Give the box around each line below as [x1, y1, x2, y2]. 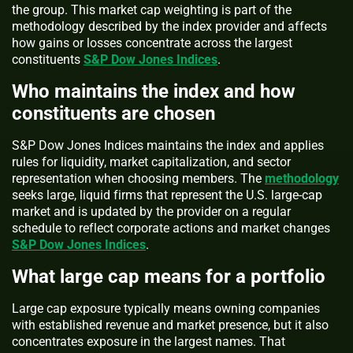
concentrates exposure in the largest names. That [12, 334, 285, 350]
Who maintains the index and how [12, 80, 295, 103]
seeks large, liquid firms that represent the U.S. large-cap [12, 188, 322, 203]
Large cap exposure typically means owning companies [12, 301, 320, 317]
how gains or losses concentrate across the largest [12, 35, 292, 51]
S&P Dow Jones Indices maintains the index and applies [12, 138, 324, 154]
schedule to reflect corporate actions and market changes [12, 221, 330, 236]
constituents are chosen [12, 102, 215, 125]
